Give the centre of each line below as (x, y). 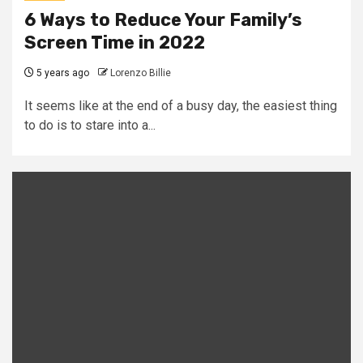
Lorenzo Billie (141, 73)
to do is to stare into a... (90, 125)
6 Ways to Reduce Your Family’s (163, 20)
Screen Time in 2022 (115, 43)
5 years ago (62, 73)
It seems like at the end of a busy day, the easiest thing (181, 106)
